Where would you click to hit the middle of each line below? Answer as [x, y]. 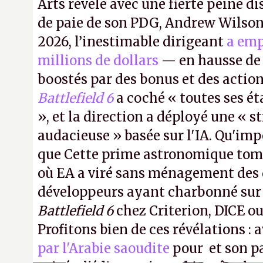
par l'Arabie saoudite [104, 248]
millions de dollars [98, 60]
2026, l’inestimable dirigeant [132, 42]
